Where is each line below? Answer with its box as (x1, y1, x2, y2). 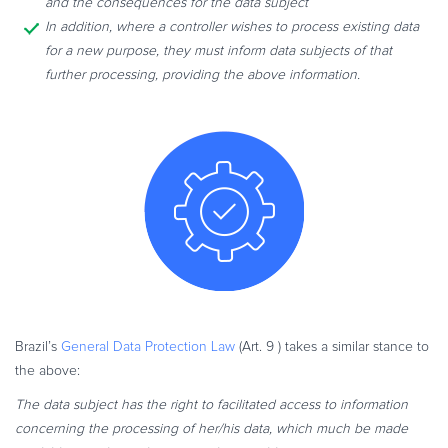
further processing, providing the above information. (45, 67, 360, 82)
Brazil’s (15, 339, 61, 354)
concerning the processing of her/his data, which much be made (15, 421, 408, 436)
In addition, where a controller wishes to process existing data (45, 19, 419, 34)
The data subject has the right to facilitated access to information (15, 397, 408, 412)
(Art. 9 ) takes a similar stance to (235, 339, 429, 354)
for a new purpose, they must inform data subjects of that (45, 43, 392, 58)
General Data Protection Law (61, 339, 235, 354)
